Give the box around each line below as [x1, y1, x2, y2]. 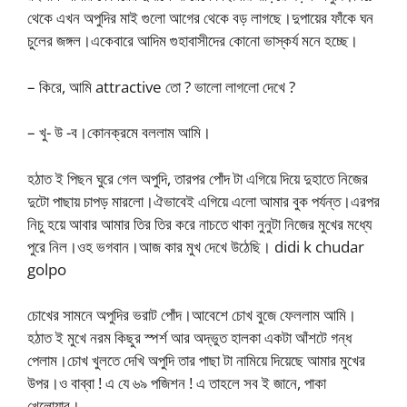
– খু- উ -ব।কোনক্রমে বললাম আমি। [27, 122, 211, 143]
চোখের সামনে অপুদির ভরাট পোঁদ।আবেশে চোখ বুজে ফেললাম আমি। [27, 304, 356, 325]
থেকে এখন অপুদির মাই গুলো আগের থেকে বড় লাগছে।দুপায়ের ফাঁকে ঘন [27, 7, 373, 28]
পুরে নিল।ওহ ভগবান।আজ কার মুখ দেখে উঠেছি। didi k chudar [27, 235, 364, 257]
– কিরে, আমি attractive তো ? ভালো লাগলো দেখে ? [27, 75, 295, 97]
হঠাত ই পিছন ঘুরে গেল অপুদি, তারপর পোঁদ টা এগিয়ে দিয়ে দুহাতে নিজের [27, 167, 368, 189]
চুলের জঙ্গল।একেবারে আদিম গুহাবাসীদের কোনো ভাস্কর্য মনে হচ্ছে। [27, 30, 358, 51]
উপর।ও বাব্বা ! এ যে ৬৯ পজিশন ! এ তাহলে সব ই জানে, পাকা [27, 372, 326, 393]
